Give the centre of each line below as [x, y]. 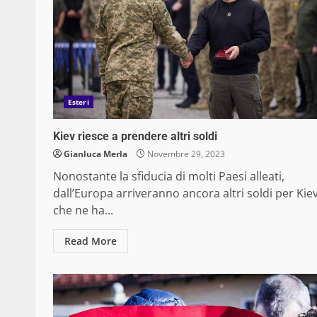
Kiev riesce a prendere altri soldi [135, 137]
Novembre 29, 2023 [185, 154]
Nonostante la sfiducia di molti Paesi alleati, [169, 177]
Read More [91, 241]
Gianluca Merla [96, 154]
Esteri [79, 102]
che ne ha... [83, 211]
